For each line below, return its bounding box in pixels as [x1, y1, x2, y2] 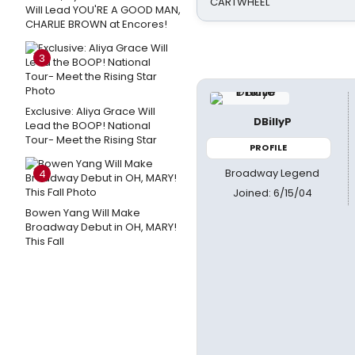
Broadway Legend [225, 165, 320, 181]
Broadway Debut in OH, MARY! [25, 219, 177, 235]
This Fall [25, 234, 64, 249]
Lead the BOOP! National [25, 118, 151, 133]
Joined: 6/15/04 [232, 185, 312, 200]
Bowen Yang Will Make [25, 205, 140, 220]
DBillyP [253, 114, 292, 129]
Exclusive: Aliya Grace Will [25, 104, 155, 119]
